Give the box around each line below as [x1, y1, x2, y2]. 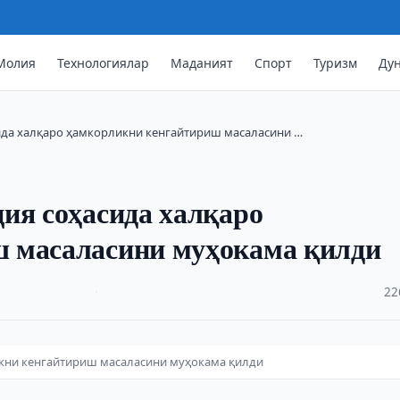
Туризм [313, 54, 358, 71]
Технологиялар [57, 54, 150, 71]
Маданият [171, 54, 234, 71]
